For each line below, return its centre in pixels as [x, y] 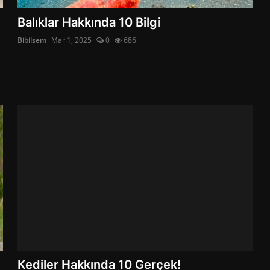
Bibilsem [32, 40]
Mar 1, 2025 [72, 40]
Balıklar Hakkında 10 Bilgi [89, 22]
